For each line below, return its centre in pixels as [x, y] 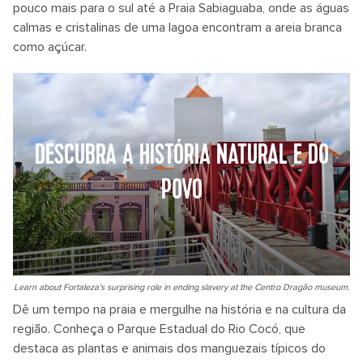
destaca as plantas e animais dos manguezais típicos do [169, 348]
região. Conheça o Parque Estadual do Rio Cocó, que [159, 329]
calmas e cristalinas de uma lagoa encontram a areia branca [177, 28]
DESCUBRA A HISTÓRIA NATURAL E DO [181, 156]
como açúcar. [50, 47]
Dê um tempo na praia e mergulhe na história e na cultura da [179, 310]
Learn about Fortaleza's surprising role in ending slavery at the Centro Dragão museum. [182, 287]
